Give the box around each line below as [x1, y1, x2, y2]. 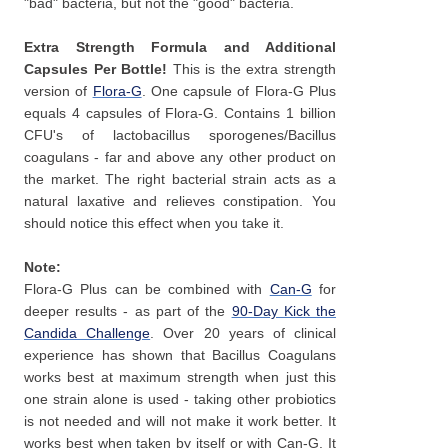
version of [24, 83, 93, 99]
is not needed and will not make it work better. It [24, 413, 336, 429]
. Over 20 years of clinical [150, 325, 337, 341]
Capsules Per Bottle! [24, 61, 168, 77]
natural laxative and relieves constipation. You [24, 193, 336, 209]
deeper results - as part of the [24, 303, 232, 319]
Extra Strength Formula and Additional [24, 39, 336, 55]
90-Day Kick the [231, 303, 337, 319]
